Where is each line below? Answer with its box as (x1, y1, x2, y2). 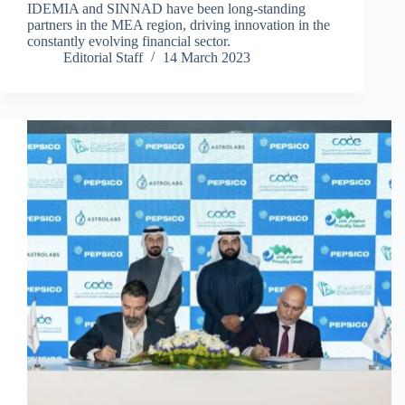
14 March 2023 (163, 50, 250, 66)
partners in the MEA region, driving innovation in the (27, 17, 330, 33)
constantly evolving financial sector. (27, 33, 231, 50)
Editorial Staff (63, 50, 143, 66)
